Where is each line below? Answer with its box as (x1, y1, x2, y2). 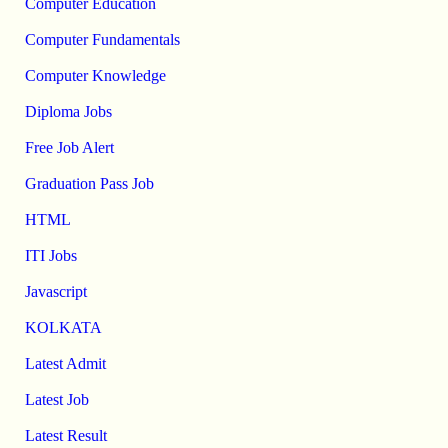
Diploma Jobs (24, 103, 112, 121)
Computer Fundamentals (24, 31, 180, 49)
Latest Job (24, 391, 89, 409)
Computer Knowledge (24, 67, 166, 85)
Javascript (24, 283, 87, 301)
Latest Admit (24, 355, 106, 373)
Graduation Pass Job (24, 175, 154, 193)
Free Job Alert (24, 139, 114, 157)
